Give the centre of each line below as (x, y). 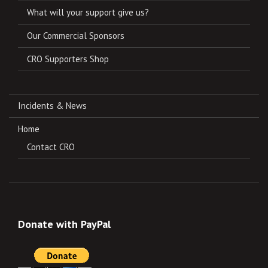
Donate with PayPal (64, 224)
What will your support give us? (88, 12)
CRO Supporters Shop (68, 59)
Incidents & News (52, 106)
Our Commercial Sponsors (76, 36)
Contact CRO (51, 147)
